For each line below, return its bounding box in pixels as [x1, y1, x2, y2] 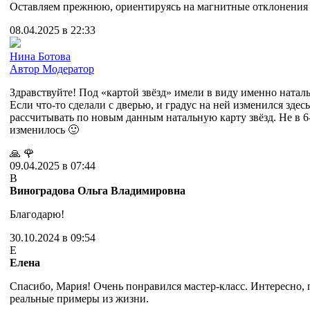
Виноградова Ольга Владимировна [10, 185, 185, 197]
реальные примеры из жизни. [10, 293, 149, 305]
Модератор [42, 63, 94, 75]
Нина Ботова [10, 51, 71, 63]
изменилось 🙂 [10, 124, 79, 136]
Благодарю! [10, 208, 67, 221]
